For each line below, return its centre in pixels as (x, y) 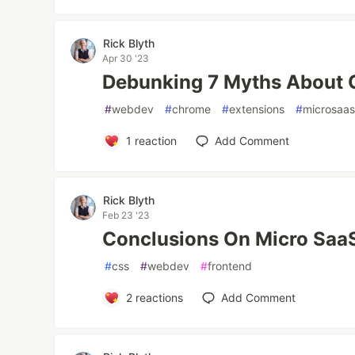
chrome (192, 109)
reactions (157, 298)
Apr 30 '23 (126, 58)
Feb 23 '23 (126, 215)
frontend (230, 266)
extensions (257, 109)
